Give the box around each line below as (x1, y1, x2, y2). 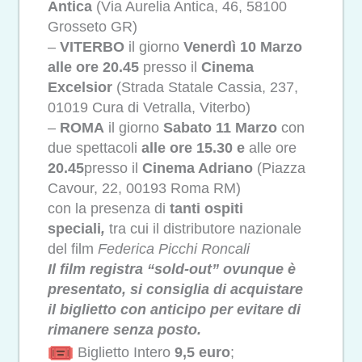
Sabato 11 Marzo (163, 119, 281, 136)
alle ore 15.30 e (141, 139, 249, 156)
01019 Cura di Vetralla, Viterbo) (48, 99, 250, 116)
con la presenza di (48, 200, 170, 217)
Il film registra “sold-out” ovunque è (48, 260, 296, 277)
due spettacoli (48, 139, 141, 156)
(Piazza (257, 159, 305, 176)
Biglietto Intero (74, 343, 175, 360)
